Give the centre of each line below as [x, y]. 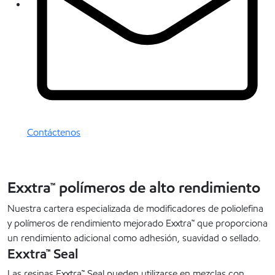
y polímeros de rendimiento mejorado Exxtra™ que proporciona [137, 223]
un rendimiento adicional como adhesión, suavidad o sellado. [134, 238]
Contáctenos [54, 133]
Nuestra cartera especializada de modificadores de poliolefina [135, 209]
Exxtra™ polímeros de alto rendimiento [134, 188]
